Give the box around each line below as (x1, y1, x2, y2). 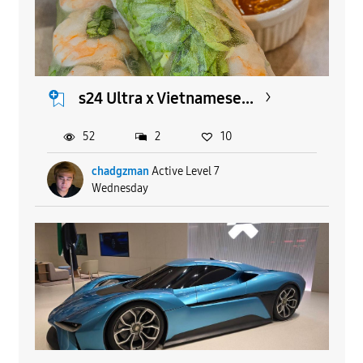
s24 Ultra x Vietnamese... (78, 88, 254, 109)
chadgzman (91, 164, 149, 178)
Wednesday (91, 181, 148, 195)
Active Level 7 (151, 164, 220, 178)
